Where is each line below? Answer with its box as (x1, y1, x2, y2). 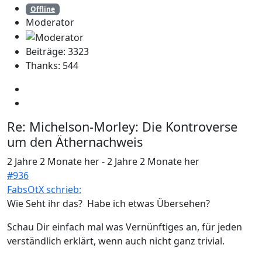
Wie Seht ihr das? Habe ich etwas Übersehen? (7, 196, 210, 210)
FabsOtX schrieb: (7, 182, 81, 196)
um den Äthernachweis (7, 133, 143, 150)
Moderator (26, 15, 74, 29)
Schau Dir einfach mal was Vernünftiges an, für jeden (7, 220, 242, 233)
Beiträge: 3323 (26, 44, 89, 58)
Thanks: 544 (26, 58, 78, 72)
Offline (30, 4, 55, 14)
